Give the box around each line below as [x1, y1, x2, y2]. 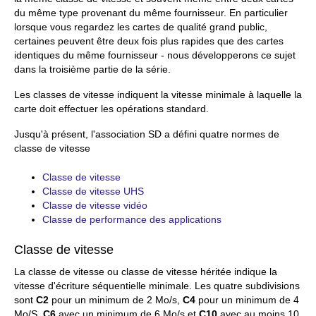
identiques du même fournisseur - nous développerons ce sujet [14, 49, 296, 61]
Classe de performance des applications [42, 214, 221, 225]
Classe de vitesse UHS [42, 186, 144, 197]
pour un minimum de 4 [195, 294, 299, 305]
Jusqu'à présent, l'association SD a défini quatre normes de [14, 128, 279, 140]
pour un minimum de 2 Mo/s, [49, 294, 183, 305]
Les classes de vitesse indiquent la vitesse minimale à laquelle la [14, 89, 302, 100]
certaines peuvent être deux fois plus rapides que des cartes [14, 35, 284, 47]
